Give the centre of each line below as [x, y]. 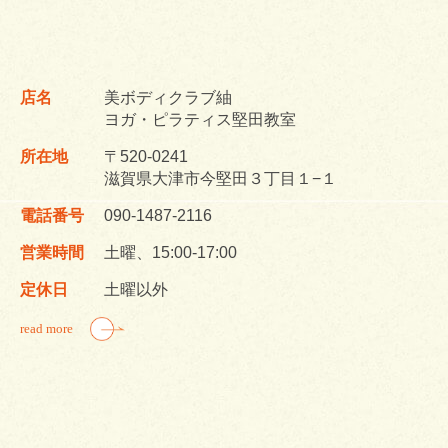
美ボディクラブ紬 [168, 97]
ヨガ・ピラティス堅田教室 [200, 119]
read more [46, 328]
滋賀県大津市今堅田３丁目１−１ [220, 178]
